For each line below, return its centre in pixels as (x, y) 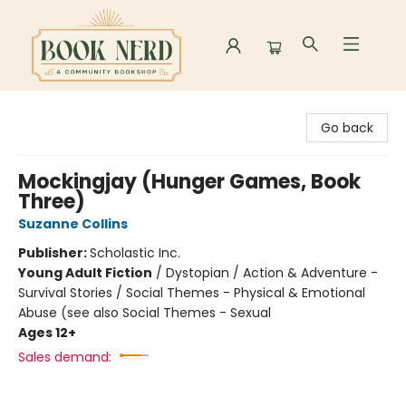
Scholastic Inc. (135, 253)
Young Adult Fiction (85, 273)
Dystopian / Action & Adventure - (272, 273)
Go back (347, 128)
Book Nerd (45, 108)
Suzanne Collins (73, 224)
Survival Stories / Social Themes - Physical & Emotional (192, 293)
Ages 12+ (47, 333)
